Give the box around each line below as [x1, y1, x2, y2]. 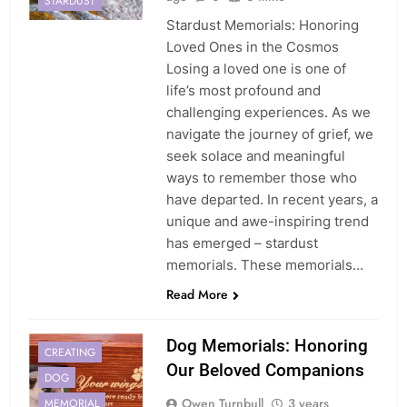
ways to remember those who [165, 169, 357, 187]
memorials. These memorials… [165, 256, 363, 274]
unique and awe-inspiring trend [165, 213, 369, 231]
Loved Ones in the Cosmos [165, 38, 339, 56]
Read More [165, 285, 228, 304]
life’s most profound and [165, 82, 321, 100]
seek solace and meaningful [165, 147, 345, 165]
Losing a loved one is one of [165, 60, 346, 78]
